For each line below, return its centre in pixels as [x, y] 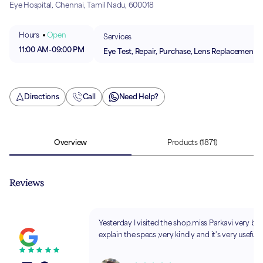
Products [182, 143]
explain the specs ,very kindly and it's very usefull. [180, 235]
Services [117, 36]
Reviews [27, 183]
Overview [70, 143]
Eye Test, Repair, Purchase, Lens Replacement [180, 51]
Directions [42, 97]
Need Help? [139, 97]
